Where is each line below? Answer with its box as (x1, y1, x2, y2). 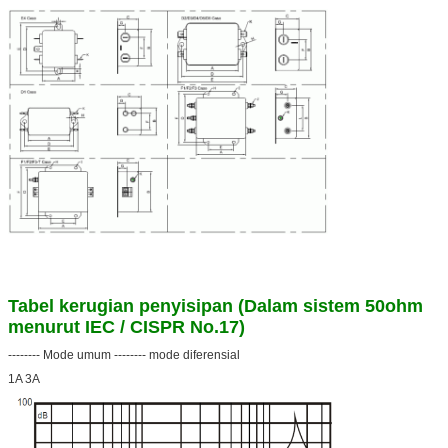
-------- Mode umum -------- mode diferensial (8, 347, 240, 362)
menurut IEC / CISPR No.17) (8, 316, 245, 337)
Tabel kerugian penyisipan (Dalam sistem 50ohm (8, 295, 423, 316)
